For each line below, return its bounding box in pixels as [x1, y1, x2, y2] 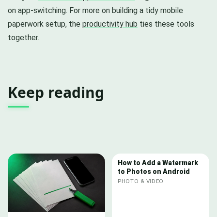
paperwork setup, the [8, 19, 82, 29]
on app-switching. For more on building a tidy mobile [8, 6, 183, 15]
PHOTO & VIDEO [118, 178, 164, 185]
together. [8, 33, 39, 43]
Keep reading [8, 82, 104, 103]
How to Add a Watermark [118, 159, 198, 167]
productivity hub [82, 19, 138, 29]
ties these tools [138, 19, 194, 29]
